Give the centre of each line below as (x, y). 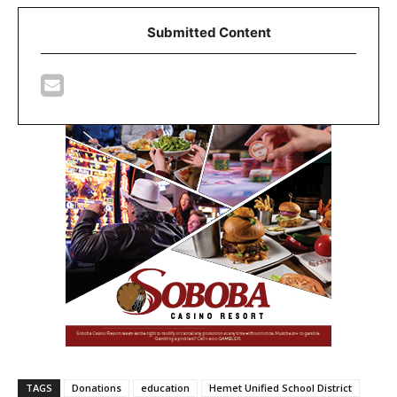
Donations (97, 387)
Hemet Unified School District (280, 387)
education (165, 387)
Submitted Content (209, 32)
